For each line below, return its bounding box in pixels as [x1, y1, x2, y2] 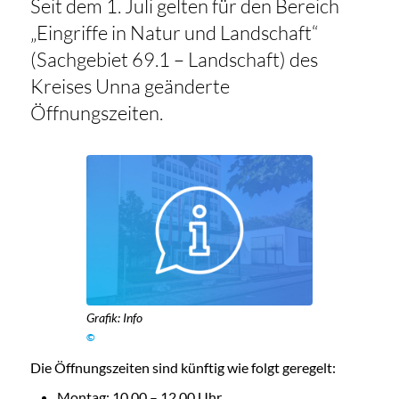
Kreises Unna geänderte [29, 74, 230, 99]
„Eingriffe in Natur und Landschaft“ [29, 20, 318, 45]
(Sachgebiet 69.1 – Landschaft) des [29, 47, 318, 72]
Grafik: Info [86, 309, 143, 325]
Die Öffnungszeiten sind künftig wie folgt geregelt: [29, 358, 336, 376]
